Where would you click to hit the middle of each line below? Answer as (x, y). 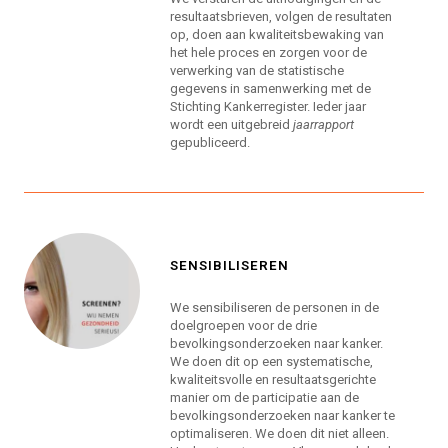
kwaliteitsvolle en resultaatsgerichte (273, 380)
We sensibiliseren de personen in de (275, 308)
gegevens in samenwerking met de (271, 89)
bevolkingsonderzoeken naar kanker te (283, 416)
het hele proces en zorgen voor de (269, 53)
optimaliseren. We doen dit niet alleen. (280, 434)
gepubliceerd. (210, 143)
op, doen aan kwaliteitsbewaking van (277, 35)
